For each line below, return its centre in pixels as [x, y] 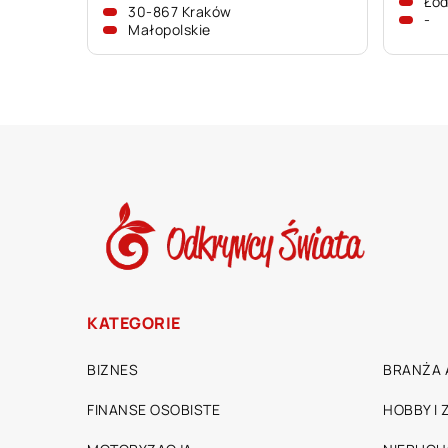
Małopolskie [169, 29]
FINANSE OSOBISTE [153, 410]
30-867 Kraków [180, 11]
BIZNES [112, 370]
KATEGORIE [134, 323]
